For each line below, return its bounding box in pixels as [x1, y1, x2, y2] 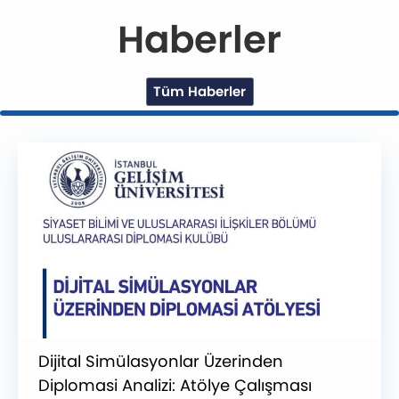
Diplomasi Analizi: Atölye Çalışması [37, 374, 312, 397]
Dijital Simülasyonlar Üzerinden [37, 350, 283, 373]
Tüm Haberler [153, 82, 246, 102]
